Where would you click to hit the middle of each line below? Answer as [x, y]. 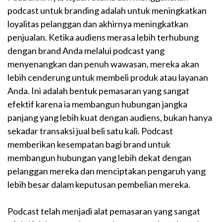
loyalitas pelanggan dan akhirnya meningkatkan [98, 24]
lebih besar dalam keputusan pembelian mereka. [99, 185]
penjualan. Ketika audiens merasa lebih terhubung [103, 37]
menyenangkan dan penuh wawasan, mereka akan [103, 64]
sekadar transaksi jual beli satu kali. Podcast [90, 131]
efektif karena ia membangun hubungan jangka [97, 104]
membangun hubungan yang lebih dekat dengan [99, 158]
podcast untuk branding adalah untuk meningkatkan [107, 11]
